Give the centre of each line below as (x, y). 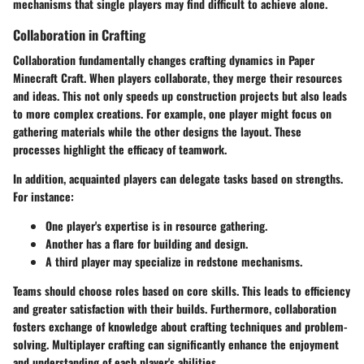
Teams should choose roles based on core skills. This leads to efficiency (182, 290)
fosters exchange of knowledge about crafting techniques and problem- (180, 326)
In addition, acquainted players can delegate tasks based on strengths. (178, 178)
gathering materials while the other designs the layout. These (157, 131)
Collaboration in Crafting (79, 34)
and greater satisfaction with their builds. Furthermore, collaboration (175, 308)
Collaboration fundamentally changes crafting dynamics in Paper (164, 59)
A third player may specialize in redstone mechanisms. (174, 261)
